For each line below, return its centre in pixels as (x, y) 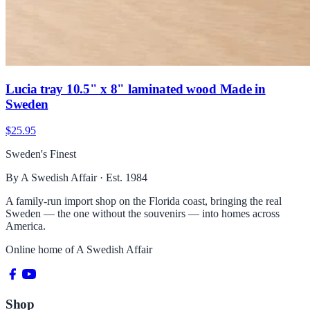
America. (26, 226)
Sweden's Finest (41, 154)
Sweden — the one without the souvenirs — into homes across (143, 214)
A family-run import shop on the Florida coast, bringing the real (144, 201)
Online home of (41, 250)
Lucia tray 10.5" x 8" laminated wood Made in (136, 89)
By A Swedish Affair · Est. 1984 (76, 178)
